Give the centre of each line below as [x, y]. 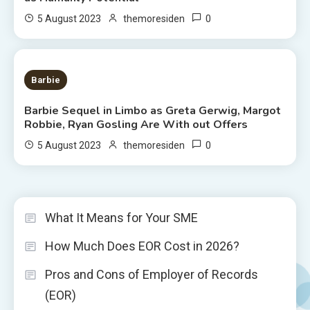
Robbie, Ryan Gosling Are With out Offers [136, 124]
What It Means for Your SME [121, 217]
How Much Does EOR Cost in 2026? [142, 246]
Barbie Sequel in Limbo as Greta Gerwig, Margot [153, 110]
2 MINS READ [73, 79]
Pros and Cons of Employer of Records [152, 274]
